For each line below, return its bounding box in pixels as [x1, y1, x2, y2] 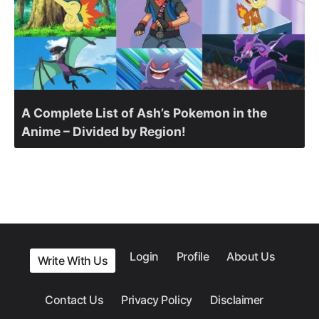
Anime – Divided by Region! [21, 124, 186, 140]
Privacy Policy [121, 292, 192, 307]
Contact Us [45, 292, 104, 307]
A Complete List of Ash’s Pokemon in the [21, 105, 267, 121]
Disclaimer [209, 292, 263, 307]
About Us [226, 249, 276, 263]
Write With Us [37, 253, 108, 268]
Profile [176, 249, 209, 263]
